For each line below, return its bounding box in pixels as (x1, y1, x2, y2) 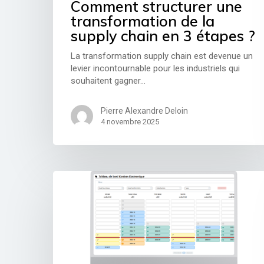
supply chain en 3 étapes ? (71, 27, 256, 45)
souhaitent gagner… (71, 75, 146, 87)
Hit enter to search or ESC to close (104, 100, 220, 110)
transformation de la (71, 12, 215, 31)
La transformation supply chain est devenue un (71, 51, 253, 62)
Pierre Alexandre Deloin (101, 106, 189, 116)
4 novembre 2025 (101, 117, 160, 127)
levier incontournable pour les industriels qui (71, 63, 240, 74)
